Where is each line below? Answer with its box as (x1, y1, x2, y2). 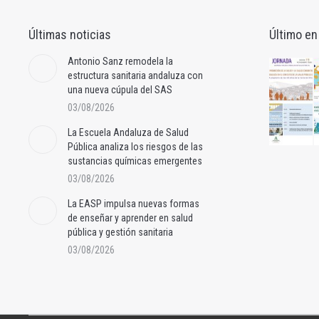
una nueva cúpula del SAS (68, 83, 172, 95)
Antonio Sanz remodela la (68, 55, 173, 67)
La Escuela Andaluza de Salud (68, 126, 189, 138)
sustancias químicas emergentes (68, 155, 202, 167)
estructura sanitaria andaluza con (68, 69, 203, 81)
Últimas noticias (28, 26, 111, 42)
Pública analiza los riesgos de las (68, 140, 203, 152)
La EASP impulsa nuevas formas (68, 197, 199, 209)
